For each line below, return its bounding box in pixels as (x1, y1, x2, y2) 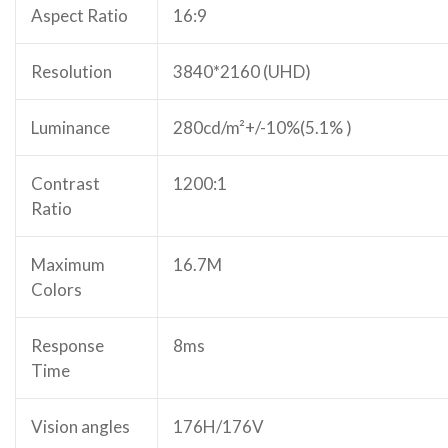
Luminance (31, 117, 110, 138)
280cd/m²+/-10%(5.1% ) (173, 117, 352, 138)
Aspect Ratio (31, 5, 128, 26)
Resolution (31, 61, 112, 82)
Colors (31, 279, 82, 300)
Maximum (31, 254, 105, 275)
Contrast (31, 173, 100, 194)
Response (31, 335, 104, 356)
